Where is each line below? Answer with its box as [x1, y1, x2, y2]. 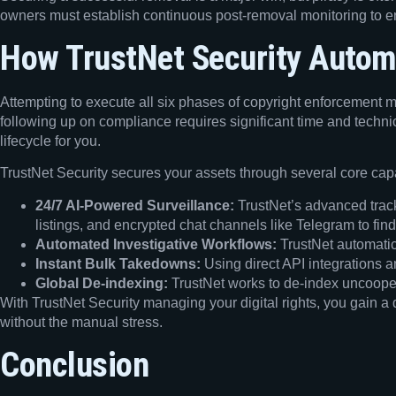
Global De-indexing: [35, 275, 168, 291]
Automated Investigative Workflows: [35, 236, 277, 252]
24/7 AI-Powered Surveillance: [35, 197, 234, 213]
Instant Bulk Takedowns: [35, 255, 201, 271]
